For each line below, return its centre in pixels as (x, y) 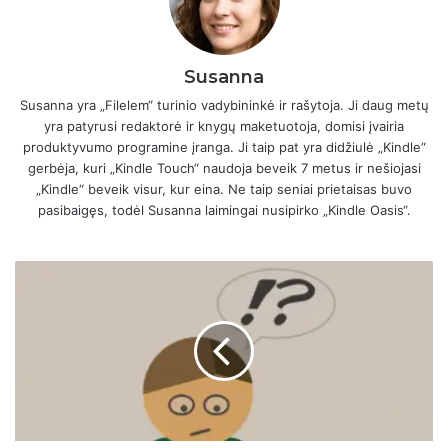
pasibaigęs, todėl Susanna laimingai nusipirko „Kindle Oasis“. (224, 209)
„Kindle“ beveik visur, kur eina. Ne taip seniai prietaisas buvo (224, 188)
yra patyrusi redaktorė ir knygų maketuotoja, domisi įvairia (224, 125)
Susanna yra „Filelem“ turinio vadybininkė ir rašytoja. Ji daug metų (224, 104)
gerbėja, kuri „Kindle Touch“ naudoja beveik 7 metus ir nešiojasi (224, 167)
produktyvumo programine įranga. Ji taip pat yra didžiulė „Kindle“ (224, 146)
